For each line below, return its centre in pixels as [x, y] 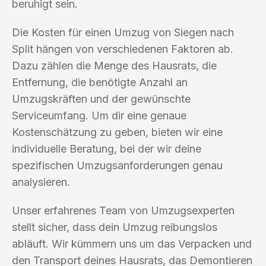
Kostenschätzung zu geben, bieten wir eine [117, 132]
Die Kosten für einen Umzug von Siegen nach [123, 32]
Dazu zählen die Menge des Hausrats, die [114, 65]
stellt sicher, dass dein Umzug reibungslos [115, 227]
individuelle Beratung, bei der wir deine [107, 148]
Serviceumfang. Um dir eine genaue [99, 115]
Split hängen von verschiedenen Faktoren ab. [123, 49]
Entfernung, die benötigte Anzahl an [100, 82]
